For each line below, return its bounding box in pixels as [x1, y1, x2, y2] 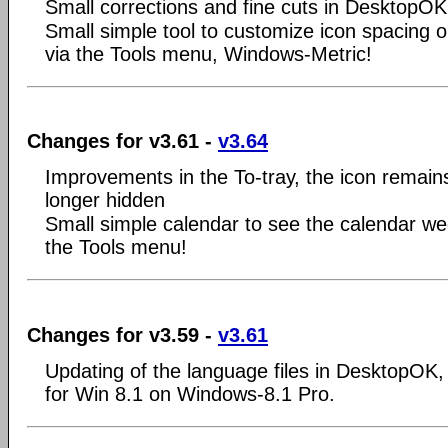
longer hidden [45, 189, 165, 211]
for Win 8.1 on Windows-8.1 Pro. [45, 382, 335, 405]
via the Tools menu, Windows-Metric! [45, 42, 372, 65]
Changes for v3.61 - [27, 130, 218, 152]
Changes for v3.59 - [27, 323, 218, 346]
